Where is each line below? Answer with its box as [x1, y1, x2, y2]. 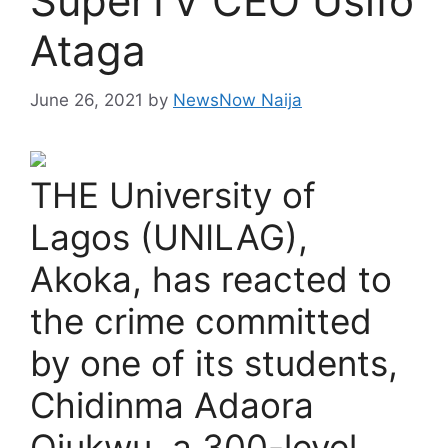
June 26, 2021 [30, 89, 143, 110]
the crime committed [30, 299, 372, 342]
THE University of [30, 173, 316, 216]
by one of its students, [30, 341, 398, 384]
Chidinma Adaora [30, 383, 314, 426]
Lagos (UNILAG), [30, 215, 308, 258]
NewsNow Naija [173, 89, 302, 110]
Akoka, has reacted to [30, 257, 392, 300]
